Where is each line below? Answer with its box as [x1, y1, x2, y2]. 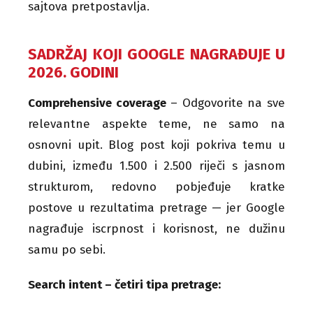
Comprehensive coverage [28, 95, 166, 110]
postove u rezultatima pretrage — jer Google [28, 200, 285, 215]
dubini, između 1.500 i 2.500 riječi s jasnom [28, 158, 285, 173]
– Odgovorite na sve [166, 95, 286, 110]
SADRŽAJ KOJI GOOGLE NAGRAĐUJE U [28, 44, 285, 64]
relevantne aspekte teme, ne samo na [28, 116, 285, 131]
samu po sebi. [28, 242, 105, 257]
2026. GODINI [28, 62, 119, 82]
